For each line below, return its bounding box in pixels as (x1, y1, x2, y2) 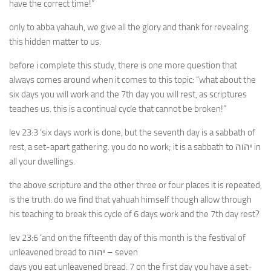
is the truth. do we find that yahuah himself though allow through (9, 194, 252, 205)
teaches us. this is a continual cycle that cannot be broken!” (9, 103, 226, 114)
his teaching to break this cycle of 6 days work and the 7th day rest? (9, 209, 260, 220)
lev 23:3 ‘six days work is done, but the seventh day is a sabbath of (9, 127, 255, 138)
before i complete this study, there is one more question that (9, 60, 237, 71)
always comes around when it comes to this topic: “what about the (9, 74, 256, 85)
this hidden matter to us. (9, 36, 101, 47)
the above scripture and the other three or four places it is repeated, (9, 180, 262, 191)
